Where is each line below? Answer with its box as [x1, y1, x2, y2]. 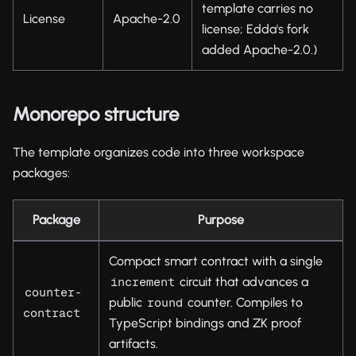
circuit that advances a [176, 273, 308, 289]
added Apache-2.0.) [202, 41, 317, 57]
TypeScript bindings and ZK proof [109, 315, 301, 331]
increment [110, 274, 175, 288]
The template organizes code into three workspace [13, 144, 304, 160]
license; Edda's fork [202, 21, 309, 37]
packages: [13, 164, 70, 180]
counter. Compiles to [184, 294, 303, 310]
